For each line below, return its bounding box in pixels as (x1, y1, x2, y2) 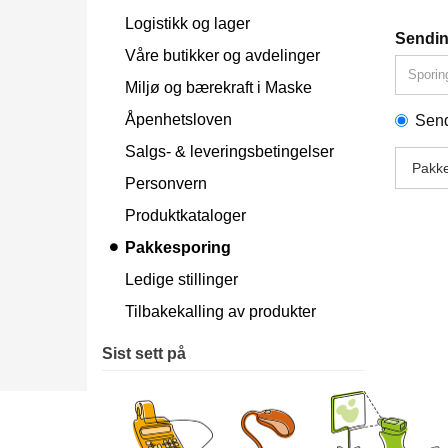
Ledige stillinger (125, 270, 238, 288)
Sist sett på (102, 344, 186, 362)
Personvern (125, 174, 207, 192)
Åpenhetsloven (125, 110, 232, 128)
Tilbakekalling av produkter (125, 302, 316, 320)
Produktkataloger (125, 206, 246, 224)
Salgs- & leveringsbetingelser (125, 142, 334, 160)
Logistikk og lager (125, 14, 250, 32)
